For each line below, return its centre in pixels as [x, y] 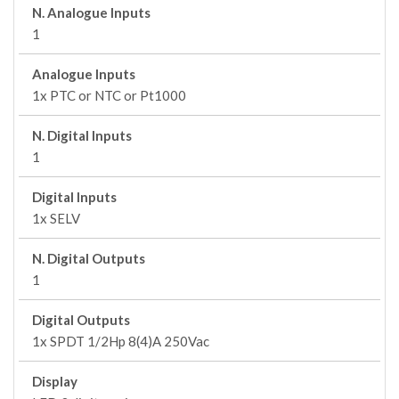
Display [55, 381]
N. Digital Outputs [89, 258]
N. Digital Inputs [82, 135]
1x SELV [56, 218]
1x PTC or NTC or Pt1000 [109, 95]
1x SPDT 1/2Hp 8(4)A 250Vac [121, 341]
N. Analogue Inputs [91, 12]
